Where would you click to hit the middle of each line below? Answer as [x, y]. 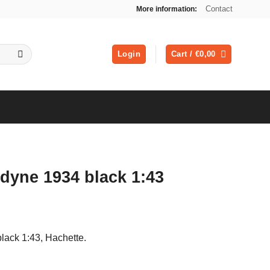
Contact [219, 9]
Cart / [183, 54]
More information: [167, 9]
